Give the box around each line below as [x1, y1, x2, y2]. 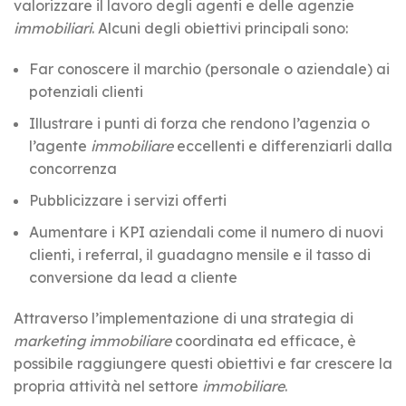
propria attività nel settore [14, 376, 202, 395]
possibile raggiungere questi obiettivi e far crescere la [14, 353, 392, 372]
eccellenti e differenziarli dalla [173, 136, 392, 155]
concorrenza [29, 159, 117, 178]
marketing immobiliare [14, 331, 171, 350]
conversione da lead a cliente [29, 267, 237, 286]
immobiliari [14, 18, 92, 37]
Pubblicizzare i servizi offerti [29, 190, 227, 209]
